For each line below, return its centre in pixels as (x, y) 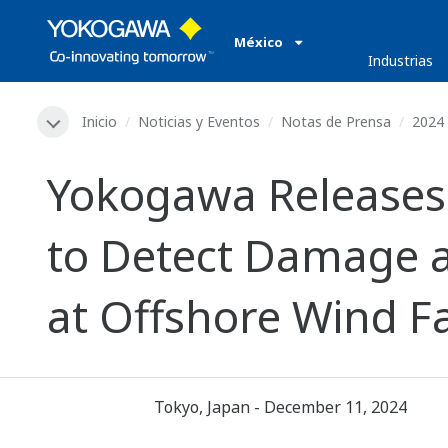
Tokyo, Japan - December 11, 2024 (280, 407)
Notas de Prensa (336, 121)
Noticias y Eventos (199, 121)
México (260, 42)
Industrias (400, 60)
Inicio (99, 121)
